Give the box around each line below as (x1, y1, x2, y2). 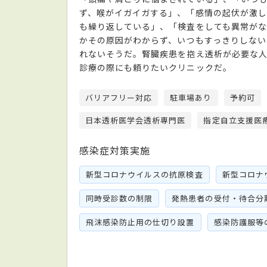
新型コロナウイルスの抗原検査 (86, 168, 203, 180)
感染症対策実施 (79, 142, 151, 157)
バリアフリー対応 (85, 91, 153, 103)
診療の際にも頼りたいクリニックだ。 (79, 61, 232, 73)
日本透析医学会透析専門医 (85, 114, 186, 126)
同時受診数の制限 (86, 192, 153, 204)
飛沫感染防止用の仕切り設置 (86, 216, 195, 228)
